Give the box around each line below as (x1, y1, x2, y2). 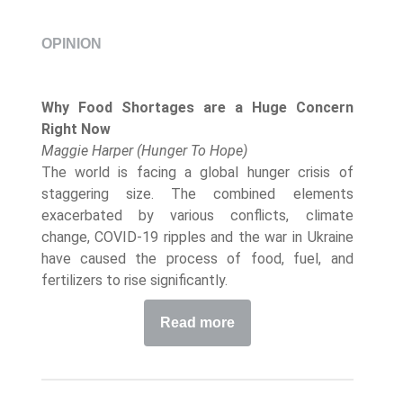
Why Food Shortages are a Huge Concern (40, 99, 354, 116)
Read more (159, 315, 235, 330)
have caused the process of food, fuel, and (40, 250, 354, 267)
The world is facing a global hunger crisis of (40, 164, 354, 181)
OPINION (40, 36, 102, 51)
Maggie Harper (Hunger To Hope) (40, 142, 247, 159)
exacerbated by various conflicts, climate (40, 207, 354, 224)
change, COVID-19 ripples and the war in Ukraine (40, 228, 354, 246)
